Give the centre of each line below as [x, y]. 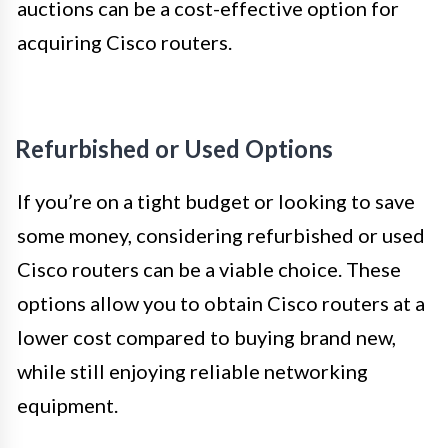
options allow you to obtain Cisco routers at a [221, 302]
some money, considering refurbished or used [221, 234]
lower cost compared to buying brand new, [206, 336]
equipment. [67, 404]
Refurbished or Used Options [174, 148]
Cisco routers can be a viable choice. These [209, 268]
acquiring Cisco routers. [124, 41]
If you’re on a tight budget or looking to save [216, 200]
